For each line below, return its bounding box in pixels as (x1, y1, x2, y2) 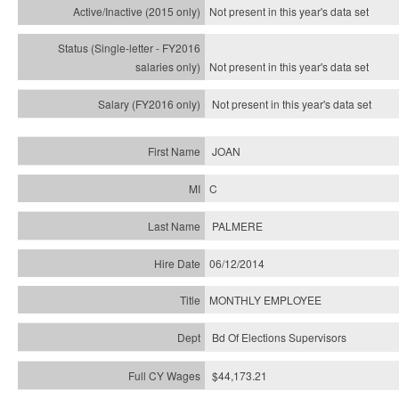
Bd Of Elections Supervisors (212, 330, 346, 345)
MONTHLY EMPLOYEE (209, 292, 322, 307)
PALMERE (212, 218, 263, 233)
